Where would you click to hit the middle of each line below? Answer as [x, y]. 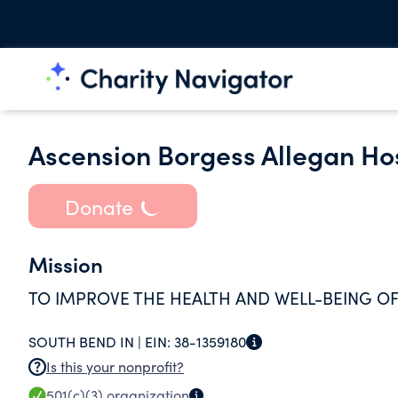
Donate [99, 206]
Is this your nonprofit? [115, 366]
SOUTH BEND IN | [87, 342]
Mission [66, 263]
